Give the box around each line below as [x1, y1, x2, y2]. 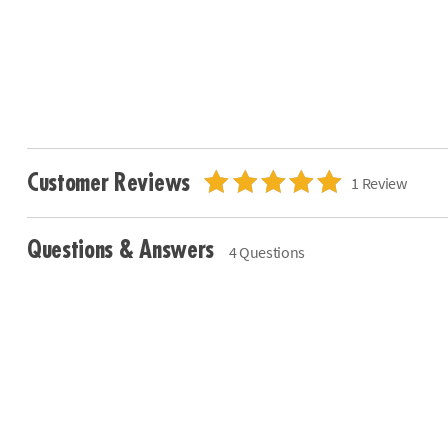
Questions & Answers [26, 238, 220, 263]
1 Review [351, 173, 407, 194]
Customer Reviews [26, 171, 196, 196]
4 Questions [228, 242, 306, 263]
